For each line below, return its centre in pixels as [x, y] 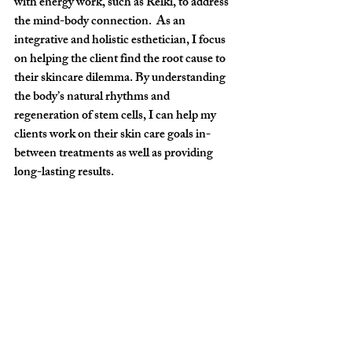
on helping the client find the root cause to [121, 60]
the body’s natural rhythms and [93, 98]
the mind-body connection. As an [101, 22]
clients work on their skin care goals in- [112, 136]
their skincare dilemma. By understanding [121, 79]
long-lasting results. [64, 173]
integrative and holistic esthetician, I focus [121, 41]
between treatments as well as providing [115, 154]
